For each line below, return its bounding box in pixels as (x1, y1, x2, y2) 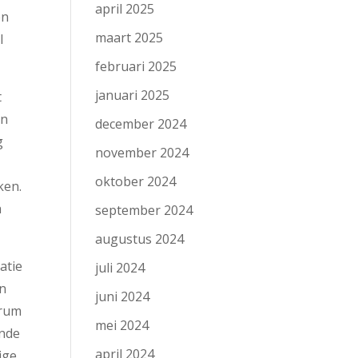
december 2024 (95, 115, 187, 133)
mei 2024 (95, 316, 149, 334)
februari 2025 (95, 58, 177, 75)
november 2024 (95, 144, 189, 161)
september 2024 (95, 201, 193, 219)
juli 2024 (95, 259, 145, 276)
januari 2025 (95, 86, 170, 104)
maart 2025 (95, 29, 164, 46)
